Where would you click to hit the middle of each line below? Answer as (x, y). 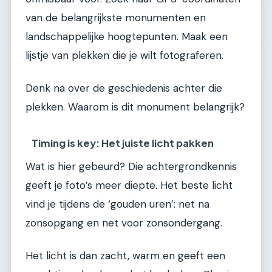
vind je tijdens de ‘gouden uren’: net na (117, 204)
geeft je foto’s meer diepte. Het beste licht (129, 185)
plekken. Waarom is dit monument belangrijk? (135, 107)
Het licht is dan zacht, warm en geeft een (125, 255)
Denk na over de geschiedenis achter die (124, 88)
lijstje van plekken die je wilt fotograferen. (124, 56)
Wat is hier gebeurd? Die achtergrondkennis (131, 167)
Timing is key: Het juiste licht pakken (123, 143)
